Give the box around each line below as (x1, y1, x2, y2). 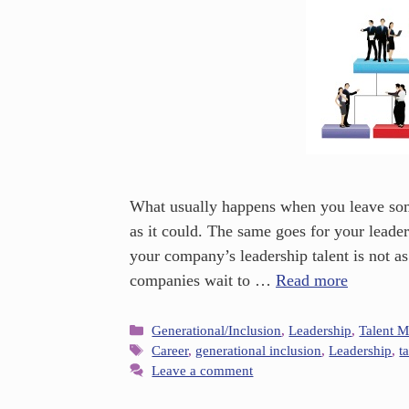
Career (152, 342, 189, 359)
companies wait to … (130, 270, 276, 289)
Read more (276, 270, 348, 289)
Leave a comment (152, 362, 254, 379)
